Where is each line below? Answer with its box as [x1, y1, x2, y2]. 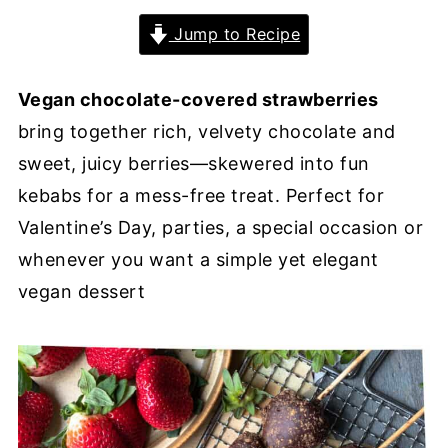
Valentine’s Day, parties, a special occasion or [17, 217, 424, 238]
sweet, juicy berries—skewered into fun [17, 153, 370, 174]
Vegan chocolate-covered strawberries [17, 89, 379, 110]
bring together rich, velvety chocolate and [17, 121, 396, 142]
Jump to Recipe [168, 24, 301, 44]
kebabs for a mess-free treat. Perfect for [17, 185, 385, 206]
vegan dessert [17, 281, 146, 302]
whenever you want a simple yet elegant [17, 249, 379, 270]
